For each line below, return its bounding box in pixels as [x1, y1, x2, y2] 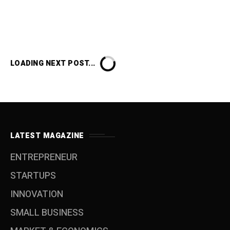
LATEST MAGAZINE [10, 130, 84, 141]
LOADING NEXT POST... [10, 57, 95, 69]
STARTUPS [10, 168, 56, 183]
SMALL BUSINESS [10, 205, 84, 220]
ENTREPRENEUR [10, 150, 78, 164]
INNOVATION [10, 187, 63, 201]
